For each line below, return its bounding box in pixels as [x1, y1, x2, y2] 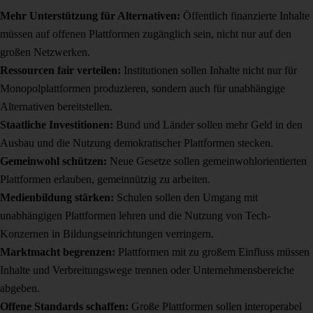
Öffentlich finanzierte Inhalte [180, 10, 310, 22]
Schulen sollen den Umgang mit [114, 191, 258, 204]
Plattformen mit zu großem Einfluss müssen [115, 246, 310, 259]
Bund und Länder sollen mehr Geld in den [113, 119, 303, 131]
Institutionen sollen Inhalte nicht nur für [121, 64, 297, 77]
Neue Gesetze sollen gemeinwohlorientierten [107, 155, 307, 168]
